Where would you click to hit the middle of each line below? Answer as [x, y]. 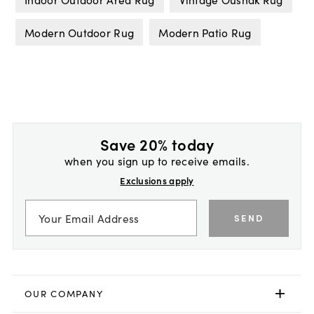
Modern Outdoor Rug [80, 32]
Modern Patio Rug [205, 32]
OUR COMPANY [64, 294]
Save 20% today [157, 144]
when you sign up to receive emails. [157, 161]
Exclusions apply [157, 180]
